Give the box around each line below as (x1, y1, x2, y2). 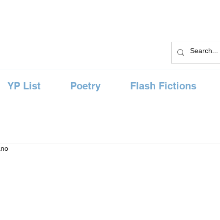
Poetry (70, 80, 101, 92)
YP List (7, 80, 41, 92)
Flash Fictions (130, 80, 196, 92)
